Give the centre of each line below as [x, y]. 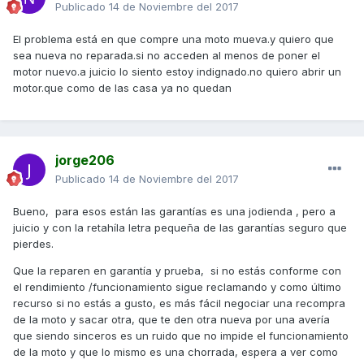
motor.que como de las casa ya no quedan [122, 88]
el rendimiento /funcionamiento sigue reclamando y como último [177, 287]
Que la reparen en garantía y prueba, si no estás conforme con [177, 271]
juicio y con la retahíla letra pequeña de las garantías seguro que [180, 228]
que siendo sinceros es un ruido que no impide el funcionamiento [181, 336]
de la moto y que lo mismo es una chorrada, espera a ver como [175, 352]
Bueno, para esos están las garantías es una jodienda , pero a [174, 212]
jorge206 [85, 160]
